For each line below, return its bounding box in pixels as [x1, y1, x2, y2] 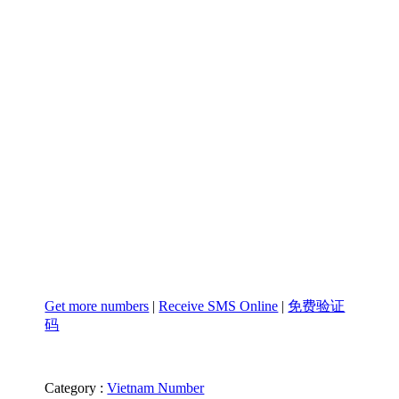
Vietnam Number [107, 379, 205, 395]
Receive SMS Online [159, 297, 279, 313]
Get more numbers [45, 297, 150, 313]
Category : [45, 379, 104, 395]
